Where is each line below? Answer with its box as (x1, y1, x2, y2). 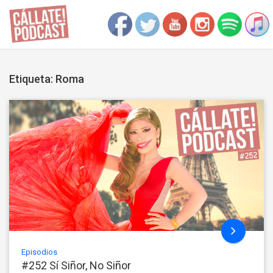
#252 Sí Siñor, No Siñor (21, 258, 131, 272)
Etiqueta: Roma (9, 73, 84, 85)
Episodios (21, 247, 57, 257)
